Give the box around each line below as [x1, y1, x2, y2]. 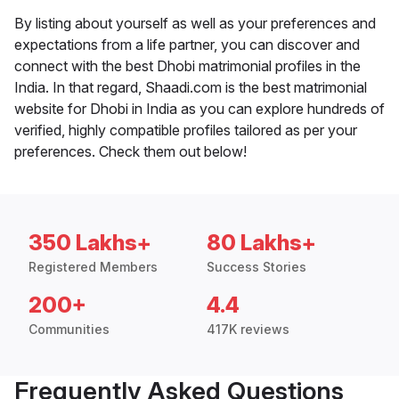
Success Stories [207, 259, 306, 275]
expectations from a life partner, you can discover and [14, 36, 360, 54]
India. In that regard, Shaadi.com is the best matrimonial [14, 78, 367, 97]
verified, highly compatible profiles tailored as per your [14, 121, 357, 140]
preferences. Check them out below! [14, 142, 247, 161]
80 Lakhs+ [207, 230, 316, 256]
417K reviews [207, 322, 289, 338]
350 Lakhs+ [28, 230, 151, 256]
